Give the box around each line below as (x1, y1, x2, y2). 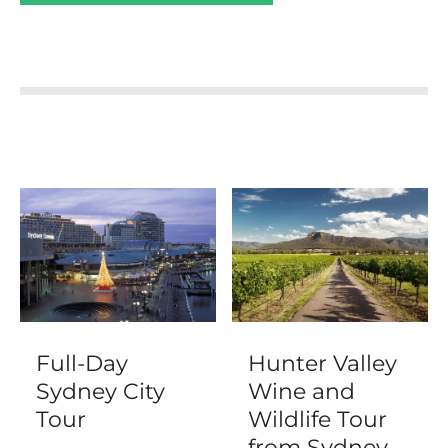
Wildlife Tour (247, 406, 387, 433)
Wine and (247, 378, 355, 405)
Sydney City (35, 378, 165, 405)
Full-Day (35, 350, 128, 377)
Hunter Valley (247, 350, 397, 377)
